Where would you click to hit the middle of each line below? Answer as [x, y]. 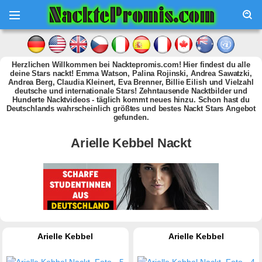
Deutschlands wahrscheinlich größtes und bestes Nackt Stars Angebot [131, 108]
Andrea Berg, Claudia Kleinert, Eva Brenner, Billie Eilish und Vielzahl [131, 82]
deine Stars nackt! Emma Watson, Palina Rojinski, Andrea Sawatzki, [131, 73]
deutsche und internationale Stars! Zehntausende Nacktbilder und [131, 91]
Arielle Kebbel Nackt [131, 143]
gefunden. [131, 117]
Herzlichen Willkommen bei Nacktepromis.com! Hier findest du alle [131, 65]
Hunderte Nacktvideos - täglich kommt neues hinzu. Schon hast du [131, 100]
